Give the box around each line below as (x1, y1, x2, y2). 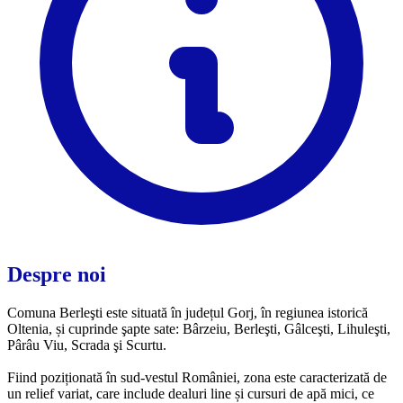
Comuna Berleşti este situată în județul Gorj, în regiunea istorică (7, 304, 368, 320)
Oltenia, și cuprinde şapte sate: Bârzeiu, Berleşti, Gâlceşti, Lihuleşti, (7, 320, 390, 336)
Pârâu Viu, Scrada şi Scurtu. (7, 336, 166, 353)
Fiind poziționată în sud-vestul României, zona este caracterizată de (7, 369, 387, 385)
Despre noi (7, 262, 106, 286)
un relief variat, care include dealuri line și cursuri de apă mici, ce (7, 385, 374, 401)
